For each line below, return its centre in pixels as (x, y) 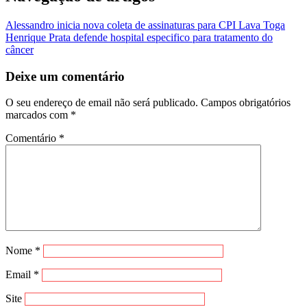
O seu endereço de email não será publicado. (102, 103)
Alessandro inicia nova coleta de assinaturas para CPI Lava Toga (145, 25)
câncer (20, 49)
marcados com (38, 115)
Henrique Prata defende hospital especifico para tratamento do (139, 37)
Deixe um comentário (65, 76)
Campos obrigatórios (246, 103)
